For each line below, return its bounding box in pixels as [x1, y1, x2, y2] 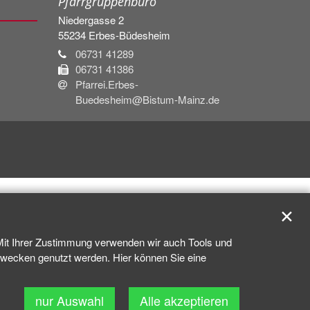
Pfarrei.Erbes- [75, 76, 138, 91]
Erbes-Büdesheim [88, 27, 173, 42]
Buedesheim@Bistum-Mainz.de [75, 91, 219, 107]
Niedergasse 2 [57, 12, 124, 27]
